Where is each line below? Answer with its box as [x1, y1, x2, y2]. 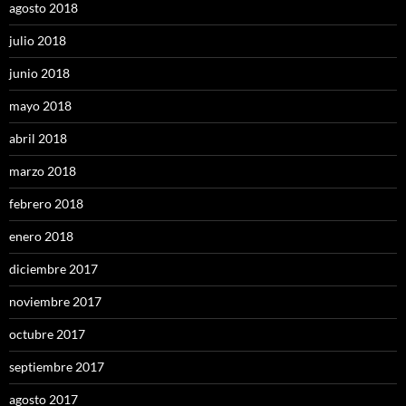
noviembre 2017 [9, 293, 101, 309]
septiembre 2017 [9, 358, 104, 374]
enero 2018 [9, 227, 73, 244]
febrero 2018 [9, 195, 83, 211]
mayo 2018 [9, 97, 72, 113]
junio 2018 [9, 64, 70, 81]
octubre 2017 [9, 325, 85, 342]
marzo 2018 [9, 162, 76, 179]
